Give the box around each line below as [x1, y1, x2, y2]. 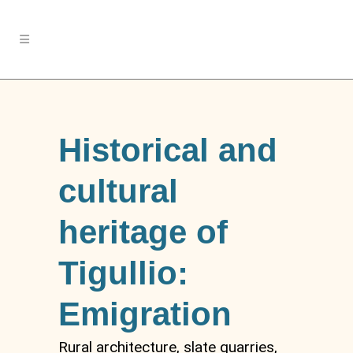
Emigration [58, 295, 232, 333]
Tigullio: [58, 255, 188, 292]
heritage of [58, 214, 228, 251]
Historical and [58, 132, 277, 169]
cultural [58, 173, 178, 210]
